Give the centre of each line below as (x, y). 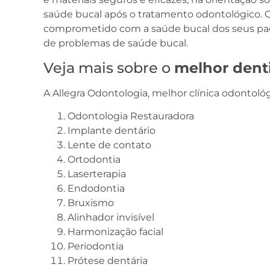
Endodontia (96, 189)
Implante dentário (111, 131)
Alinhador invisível (111, 218)
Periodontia (96, 246)
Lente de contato (109, 145)
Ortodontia (94, 160)
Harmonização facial (115, 232)
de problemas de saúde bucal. (116, 43)
